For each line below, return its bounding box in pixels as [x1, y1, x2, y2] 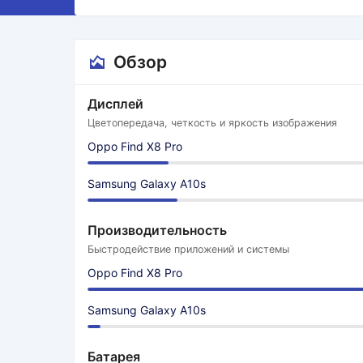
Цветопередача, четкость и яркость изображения [88, 117, 337, 129]
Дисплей [88, 96, 143, 112]
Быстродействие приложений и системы [88, 243, 289, 255]
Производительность [88, 222, 227, 238]
